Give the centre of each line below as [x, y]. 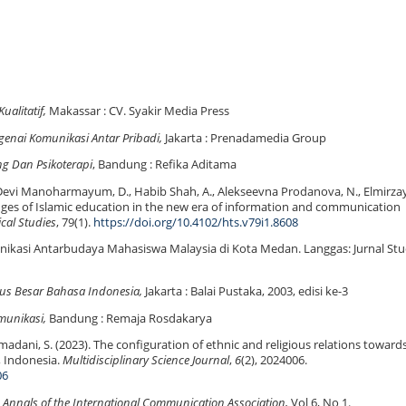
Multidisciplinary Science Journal [146, 361]
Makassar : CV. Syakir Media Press [138, 111]
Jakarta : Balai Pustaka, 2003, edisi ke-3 [245, 291]
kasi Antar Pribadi [114, 138]
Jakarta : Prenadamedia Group [244, 138]
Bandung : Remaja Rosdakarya [130, 318]
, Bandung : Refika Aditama [164, 165]
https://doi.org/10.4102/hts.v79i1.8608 [196, 222]
